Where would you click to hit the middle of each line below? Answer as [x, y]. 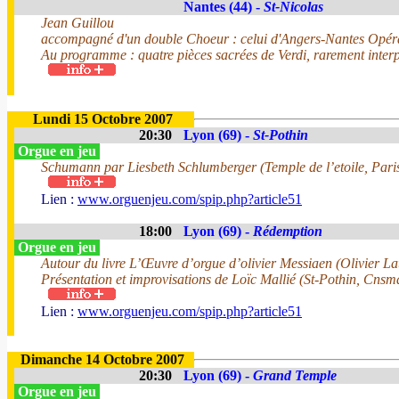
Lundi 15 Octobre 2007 [102, 119]
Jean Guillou [77, 23]
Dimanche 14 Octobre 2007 [102, 359]
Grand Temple [295, 375]
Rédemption [288, 231]
